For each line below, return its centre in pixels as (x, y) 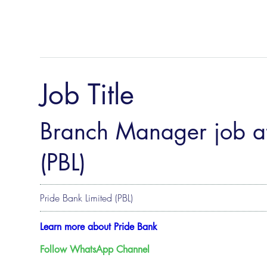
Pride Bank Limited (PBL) (86, 198)
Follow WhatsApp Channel (94, 249)
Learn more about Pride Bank (98, 227)
